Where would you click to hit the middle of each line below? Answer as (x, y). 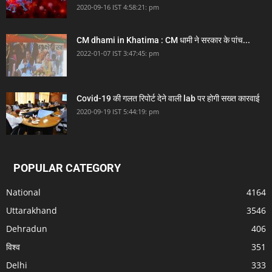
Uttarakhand (32, 211)
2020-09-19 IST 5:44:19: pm (118, 112)
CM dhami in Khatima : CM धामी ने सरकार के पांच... (163, 40)
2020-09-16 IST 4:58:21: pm (118, 7)
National (23, 192)
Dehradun (27, 229)
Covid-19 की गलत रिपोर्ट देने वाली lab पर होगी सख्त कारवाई (168, 99)
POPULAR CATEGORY (67, 168)
